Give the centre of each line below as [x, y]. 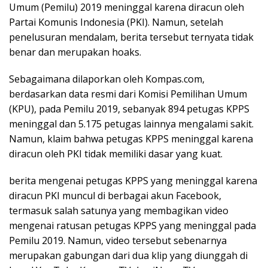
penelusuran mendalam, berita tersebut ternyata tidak [131, 37]
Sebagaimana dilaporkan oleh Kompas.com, [107, 79]
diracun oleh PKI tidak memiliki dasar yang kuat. [116, 154]
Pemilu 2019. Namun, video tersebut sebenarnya [118, 240]
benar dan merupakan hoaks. [75, 52]
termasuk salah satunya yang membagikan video [119, 211]
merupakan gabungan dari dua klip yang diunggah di [128, 255]
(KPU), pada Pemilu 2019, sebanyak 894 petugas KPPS [129, 109]
